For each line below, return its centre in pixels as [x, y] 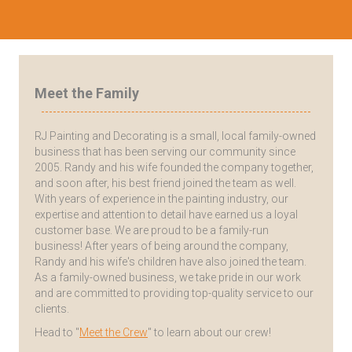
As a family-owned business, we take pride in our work [168, 278]
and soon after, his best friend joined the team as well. [165, 183]
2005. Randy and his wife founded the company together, [174, 168]
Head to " [57, 333]
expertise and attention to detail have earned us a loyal [166, 215]
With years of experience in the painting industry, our [161, 199]
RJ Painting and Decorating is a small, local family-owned [175, 136]
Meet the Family [87, 93]
